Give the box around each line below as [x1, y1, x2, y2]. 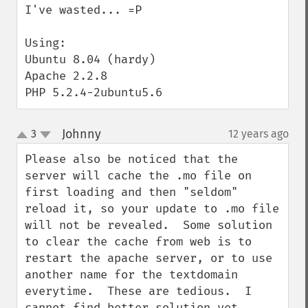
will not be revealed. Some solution [25, 218, 272, 232]
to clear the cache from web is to [25, 234, 252, 249]
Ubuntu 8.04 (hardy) [25, 52, 155, 67]
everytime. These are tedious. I [25, 284, 252, 298]
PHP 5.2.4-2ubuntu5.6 [25, 85, 162, 100]
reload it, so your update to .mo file [25, 201, 279, 216]
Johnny [61, 126, 101, 142]
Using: [25, 36, 66, 50]
